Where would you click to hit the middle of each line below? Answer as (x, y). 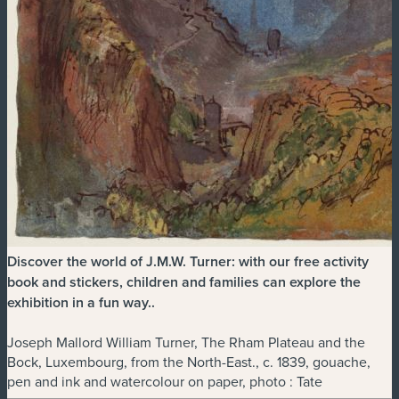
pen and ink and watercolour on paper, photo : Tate (165, 381)
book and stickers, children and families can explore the (184, 281)
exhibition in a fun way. (79, 302)
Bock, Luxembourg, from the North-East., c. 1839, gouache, (189, 361)
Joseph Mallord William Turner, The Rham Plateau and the (186, 342)
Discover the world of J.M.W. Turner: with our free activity (188, 261)
